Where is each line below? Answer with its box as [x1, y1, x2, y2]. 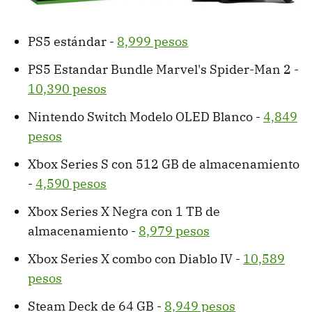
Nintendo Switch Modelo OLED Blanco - [28, 109, 263, 125]
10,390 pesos [28, 81, 107, 97]
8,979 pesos [139, 223, 210, 240]
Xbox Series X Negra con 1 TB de [28, 203, 220, 220]
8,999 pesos [117, 33, 188, 50]
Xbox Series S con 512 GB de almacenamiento [28, 156, 299, 173]
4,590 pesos [36, 175, 107, 192]
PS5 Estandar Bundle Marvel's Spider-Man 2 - [28, 61, 299, 78]
